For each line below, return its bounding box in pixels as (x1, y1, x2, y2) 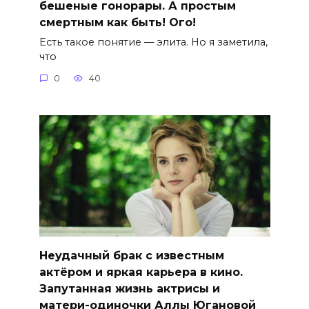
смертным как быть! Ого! (39, 15, 196, 29)
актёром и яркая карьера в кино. (39, 265, 243, 279)
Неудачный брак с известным (39, 248, 224, 262)
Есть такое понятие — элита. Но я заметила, (39, 35, 268, 48)
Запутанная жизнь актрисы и (39, 281, 220, 295)
